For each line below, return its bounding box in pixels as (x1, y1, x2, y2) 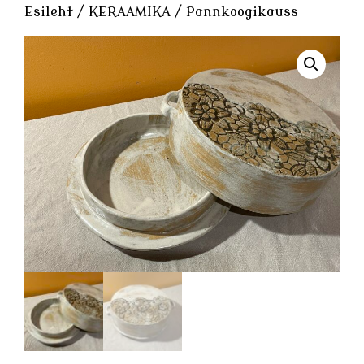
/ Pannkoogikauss (171, 4, 298, 19)
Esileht (24, 4, 73, 19)
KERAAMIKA (89, 4, 171, 19)
